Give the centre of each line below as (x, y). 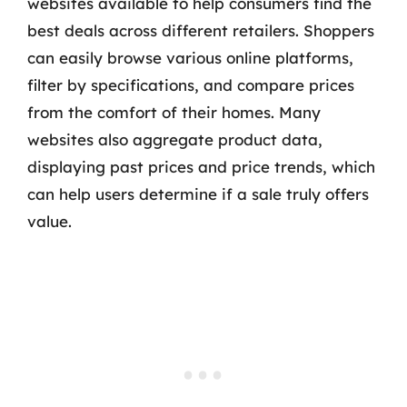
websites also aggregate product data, (175, 139)
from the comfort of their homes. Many (174, 112)
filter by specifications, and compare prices (191, 85)
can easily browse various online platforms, (190, 58)
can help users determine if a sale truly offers (198, 194)
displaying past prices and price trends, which (201, 167)
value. (50, 221)
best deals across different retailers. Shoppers (201, 30)
